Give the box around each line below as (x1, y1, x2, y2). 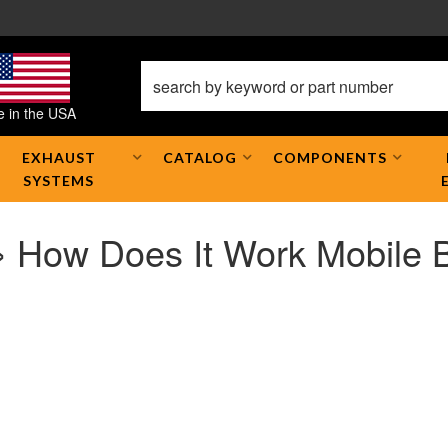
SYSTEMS (23, 172, 95, 189)
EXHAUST (21, 149, 96, 166)
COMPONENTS (273, 149, 388, 166)
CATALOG (163, 149, 238, 166)
